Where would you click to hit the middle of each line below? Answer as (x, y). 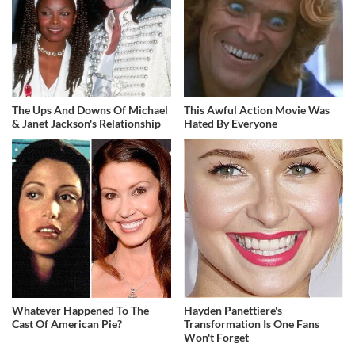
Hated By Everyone (231, 123)
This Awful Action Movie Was (257, 109)
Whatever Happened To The (80, 310)
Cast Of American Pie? (67, 323)
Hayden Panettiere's (233, 310)
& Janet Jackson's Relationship (86, 123)
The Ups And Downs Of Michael (90, 109)
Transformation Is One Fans (252, 323)
